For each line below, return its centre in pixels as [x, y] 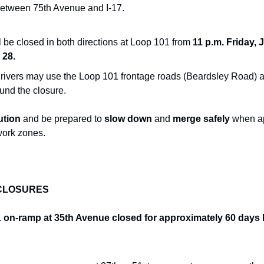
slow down [128, 118]
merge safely [201, 118]
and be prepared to [62, 118]
